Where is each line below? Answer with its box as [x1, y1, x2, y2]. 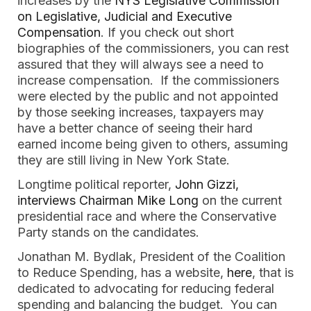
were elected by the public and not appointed [17, 89, 278, 103]
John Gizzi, [175, 177, 239, 192]
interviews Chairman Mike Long [17, 193, 202, 208]
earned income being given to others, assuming [17, 137, 288, 151]
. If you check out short [101, 25, 234, 40]
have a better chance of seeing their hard [17, 121, 253, 135]
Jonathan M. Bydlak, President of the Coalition [17, 249, 285, 264]
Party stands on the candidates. [17, 225, 199, 239]
